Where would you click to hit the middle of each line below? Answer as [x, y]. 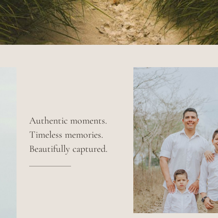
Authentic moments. [68, 121]
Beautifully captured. [68, 149]
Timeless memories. [66, 135]
